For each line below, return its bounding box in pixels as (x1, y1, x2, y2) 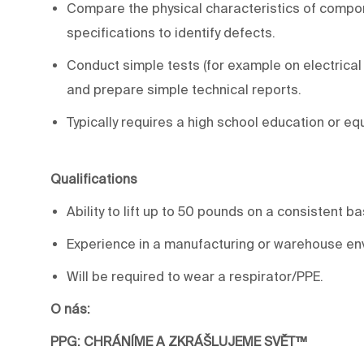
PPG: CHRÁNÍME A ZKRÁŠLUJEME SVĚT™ (50, 333, 307, 349)
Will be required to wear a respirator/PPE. (67, 268, 323, 284)
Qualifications (50, 171, 137, 186)
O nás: (50, 301, 90, 316)
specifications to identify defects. (67, 24, 279, 40)
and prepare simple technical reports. (67, 81, 305, 97)
